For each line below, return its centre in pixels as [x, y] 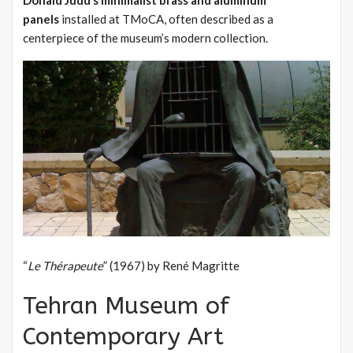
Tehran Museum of [126, 306]
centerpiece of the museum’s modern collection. [145, 37]
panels [41, 19]
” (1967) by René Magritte [171, 266]
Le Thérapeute [65, 266]
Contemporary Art [123, 337]
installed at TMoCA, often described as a [166, 19]
